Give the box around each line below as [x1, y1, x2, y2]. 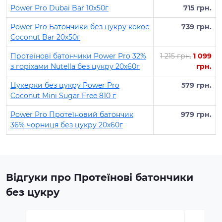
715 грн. [183, 3, 212, 12]
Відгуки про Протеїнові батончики [6, 171, 193, 183]
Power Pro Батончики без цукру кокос [10, 22, 149, 31]
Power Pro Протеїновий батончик [10, 110, 133, 119]
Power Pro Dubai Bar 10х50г [10, 3, 109, 12]
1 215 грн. [160, 52, 191, 60]
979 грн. [181, 110, 212, 119]
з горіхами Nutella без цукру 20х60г [10, 62, 140, 71]
